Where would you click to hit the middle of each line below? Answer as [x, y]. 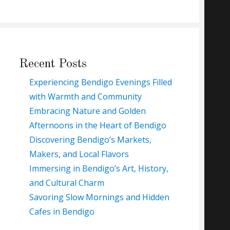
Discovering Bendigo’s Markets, [90, 139]
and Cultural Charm [66, 183]
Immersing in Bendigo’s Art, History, [99, 168]
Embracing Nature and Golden [87, 111]
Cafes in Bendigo [62, 211]
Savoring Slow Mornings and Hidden [99, 197]
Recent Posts [53, 64]
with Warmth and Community [85, 96]
